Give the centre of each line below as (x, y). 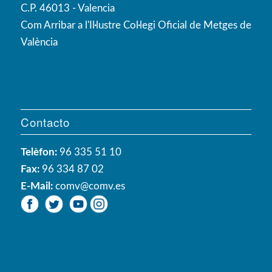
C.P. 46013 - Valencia (67, 8)
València (39, 42)
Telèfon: (39, 152)
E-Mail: (38, 186)
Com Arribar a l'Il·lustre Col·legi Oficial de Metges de (136, 25)
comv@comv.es (90, 186)
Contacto (45, 122)
